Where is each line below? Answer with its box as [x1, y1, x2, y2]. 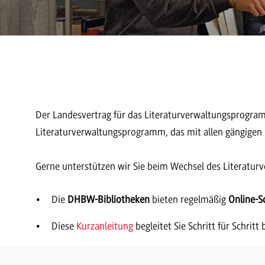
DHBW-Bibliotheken [67, 193, 150, 205]
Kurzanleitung [76, 219, 133, 232]
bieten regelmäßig [150, 193, 228, 205]
